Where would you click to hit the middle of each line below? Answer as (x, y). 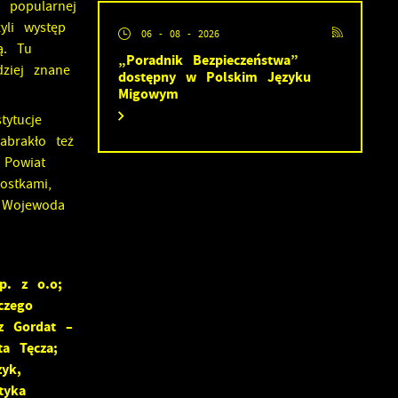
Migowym (148, 94)
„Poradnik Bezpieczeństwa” (208, 60)
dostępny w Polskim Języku (214, 77)
